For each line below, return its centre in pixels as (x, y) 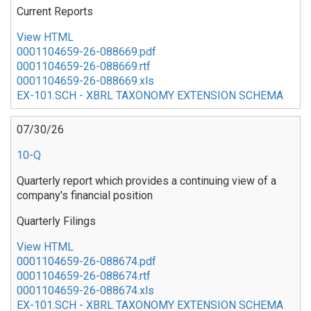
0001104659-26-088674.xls (85, 290)
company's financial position (85, 195)
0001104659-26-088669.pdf (86, 51)
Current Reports (55, 11)
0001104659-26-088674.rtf (84, 276)
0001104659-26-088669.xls (85, 81)
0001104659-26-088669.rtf (84, 66)
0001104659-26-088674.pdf (86, 261)
